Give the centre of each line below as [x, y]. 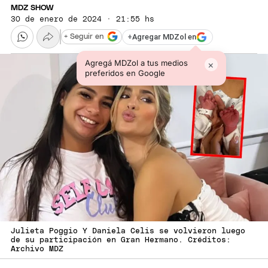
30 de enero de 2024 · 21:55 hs [83, 20]
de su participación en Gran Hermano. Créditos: [121, 240]
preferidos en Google [125, 73]
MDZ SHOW [32, 8]
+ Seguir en [84, 36]
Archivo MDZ [37, 249]
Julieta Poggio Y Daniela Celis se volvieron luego [128, 231]
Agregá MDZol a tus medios [136, 63]
